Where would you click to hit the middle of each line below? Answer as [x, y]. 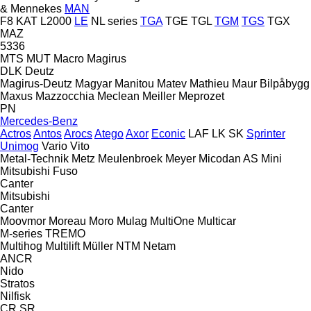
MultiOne [172, 221]
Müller [98, 246]
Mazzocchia [65, 96]
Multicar [217, 221]
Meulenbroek [130, 158]
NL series [114, 21]
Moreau [67, 221]
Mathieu [209, 83]
